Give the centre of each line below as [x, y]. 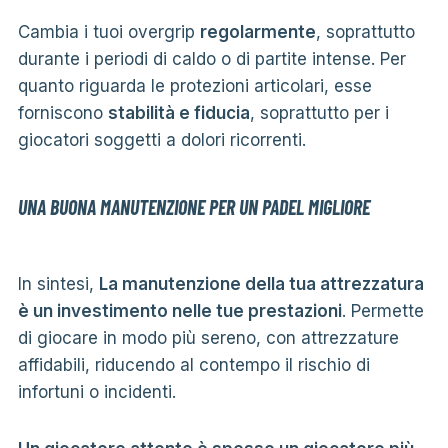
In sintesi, [58, 283]
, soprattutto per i [319, 112]
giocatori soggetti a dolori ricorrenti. [161, 139]
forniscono [62, 112]
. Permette [382, 310]
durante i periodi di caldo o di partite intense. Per [211, 58]
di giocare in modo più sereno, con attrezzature [208, 337]
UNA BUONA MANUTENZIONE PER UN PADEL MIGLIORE [193, 206]
